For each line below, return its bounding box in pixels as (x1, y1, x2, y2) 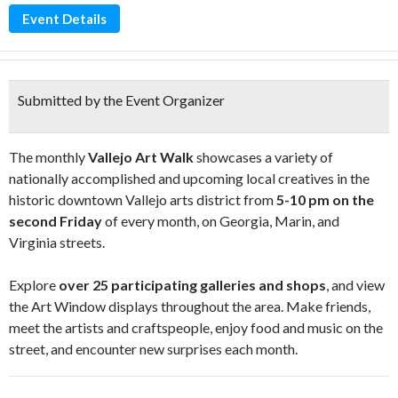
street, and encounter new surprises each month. (9, 340, 298, 357)
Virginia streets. (9, 234, 105, 251)
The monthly (9, 148, 88, 165)
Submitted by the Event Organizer (18, 92, 225, 108)
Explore (9, 276, 56, 293)
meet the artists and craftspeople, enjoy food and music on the (9, 319, 383, 336)
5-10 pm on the (276, 191, 374, 208)
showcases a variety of (194, 148, 333, 165)
